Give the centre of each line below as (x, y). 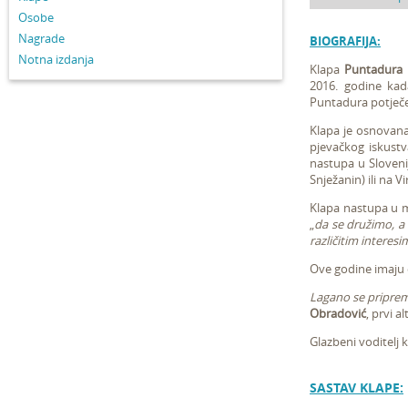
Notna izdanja (56, 59)
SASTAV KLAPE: (357, 388)
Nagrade (41, 38)
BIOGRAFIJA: (345, 41)
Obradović (338, 313)
